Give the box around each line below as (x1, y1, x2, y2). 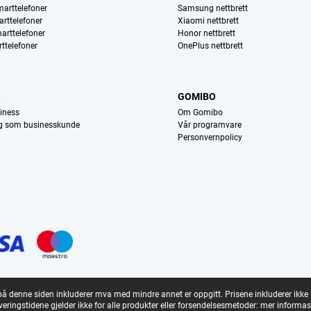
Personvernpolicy (178, 133, 243, 143)
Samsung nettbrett (178, 3, 249, 14)
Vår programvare (178, 120, 242, 131)
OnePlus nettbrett (178, 41, 244, 51)
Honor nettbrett (178, 28, 236, 39)
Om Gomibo (178, 108, 224, 118)
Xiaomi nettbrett (178, 16, 239, 26)
